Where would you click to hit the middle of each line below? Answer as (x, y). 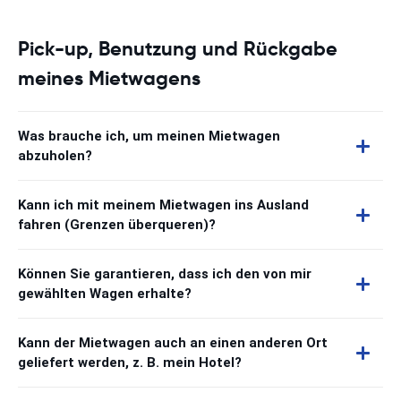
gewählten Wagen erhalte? (105, 294)
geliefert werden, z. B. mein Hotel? (130, 363)
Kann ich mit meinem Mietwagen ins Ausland (163, 205)
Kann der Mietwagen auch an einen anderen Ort (173, 343)
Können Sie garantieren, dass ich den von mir (165, 274)
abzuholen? (55, 156)
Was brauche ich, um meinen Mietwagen (149, 136)
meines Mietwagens (109, 78)
